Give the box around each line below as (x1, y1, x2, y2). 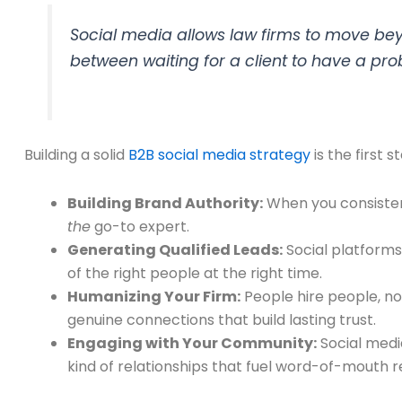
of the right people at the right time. (67, 263, 322, 284)
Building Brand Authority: (67, 193, 263, 214)
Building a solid (24, 144, 128, 166)
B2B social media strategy (128, 144, 310, 166)
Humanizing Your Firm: (67, 286, 240, 308)
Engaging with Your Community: (67, 333, 317, 354)
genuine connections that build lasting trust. (67, 310, 376, 331)
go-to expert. (91, 216, 189, 238)
